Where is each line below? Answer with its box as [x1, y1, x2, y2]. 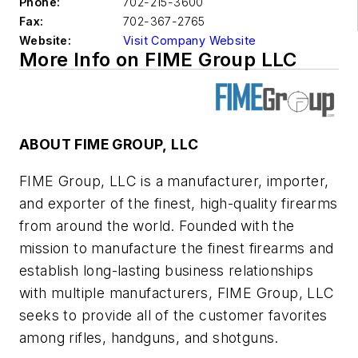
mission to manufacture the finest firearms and [19, 240, 334, 257]
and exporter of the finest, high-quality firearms [19, 195, 338, 213]
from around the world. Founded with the [19, 217, 295, 235]
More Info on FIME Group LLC [19, 48, 297, 71]
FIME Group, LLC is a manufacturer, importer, [19, 173, 329, 190]
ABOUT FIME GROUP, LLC [19, 136, 199, 153]
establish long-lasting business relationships [19, 262, 313, 280]
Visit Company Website [123, 34, 257, 47]
